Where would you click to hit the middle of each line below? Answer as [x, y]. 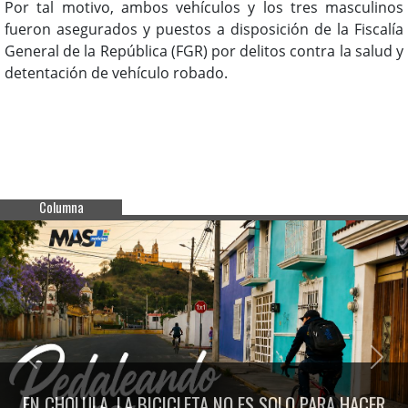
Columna [61, 207]
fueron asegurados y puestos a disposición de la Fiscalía [204, 29]
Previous [60, 367]
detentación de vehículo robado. [116, 72]
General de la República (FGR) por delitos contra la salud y [204, 51]
